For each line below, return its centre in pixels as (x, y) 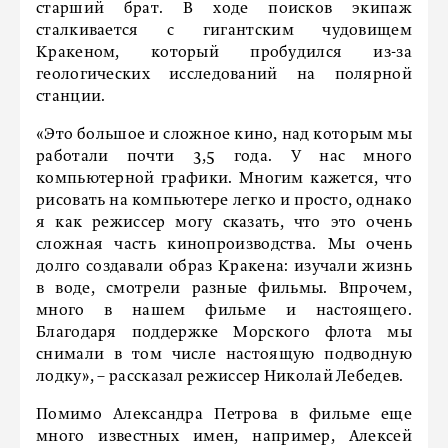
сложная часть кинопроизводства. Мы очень (224, 245)
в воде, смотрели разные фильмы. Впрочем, (224, 289)
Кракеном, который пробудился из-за (224, 53)
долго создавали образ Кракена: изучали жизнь (224, 267)
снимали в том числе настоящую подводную (224, 355)
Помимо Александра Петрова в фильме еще (224, 415)
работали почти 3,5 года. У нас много (224, 157)
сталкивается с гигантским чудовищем (224, 31)
